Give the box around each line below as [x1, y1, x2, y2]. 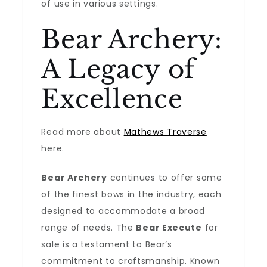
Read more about [41, 126, 124, 138]
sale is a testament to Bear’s [41, 238, 172, 250]
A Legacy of [41, 54, 195, 85]
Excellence [41, 83, 183, 114]
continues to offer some [107, 172, 222, 184]
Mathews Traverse [123, 126, 207, 138]
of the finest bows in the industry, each [41, 188, 222, 200]
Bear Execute [136, 222, 202, 234]
